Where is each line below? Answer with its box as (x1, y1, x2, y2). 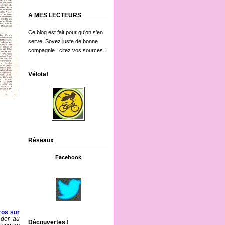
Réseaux (28, 137, 54, 144)
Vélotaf (28, 71, 48, 78)
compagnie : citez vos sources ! (28, 47, 106, 54)
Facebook (55, 154, 81, 161)
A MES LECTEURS (28, 12, 81, 19)
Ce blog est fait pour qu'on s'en (28, 29, 103, 36)
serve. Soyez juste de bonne (28, 38, 98, 45)
